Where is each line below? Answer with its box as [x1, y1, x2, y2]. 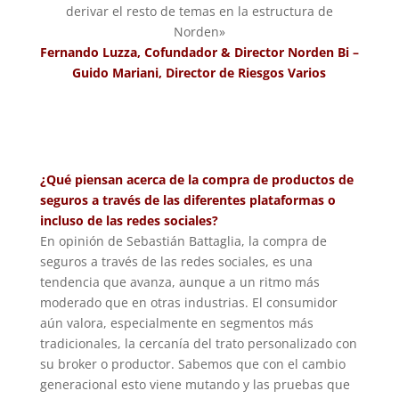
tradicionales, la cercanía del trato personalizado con [39, 334, 357, 352]
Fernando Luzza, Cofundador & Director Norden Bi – [39, 43, 359, 61]
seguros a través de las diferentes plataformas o [39, 191, 336, 208]
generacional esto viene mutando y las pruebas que [39, 375, 350, 393]
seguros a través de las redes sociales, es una [39, 252, 313, 270]
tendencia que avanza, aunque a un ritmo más [39, 273, 320, 290]
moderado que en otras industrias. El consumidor [39, 293, 338, 311]
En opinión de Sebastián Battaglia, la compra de [39, 232, 327, 249]
